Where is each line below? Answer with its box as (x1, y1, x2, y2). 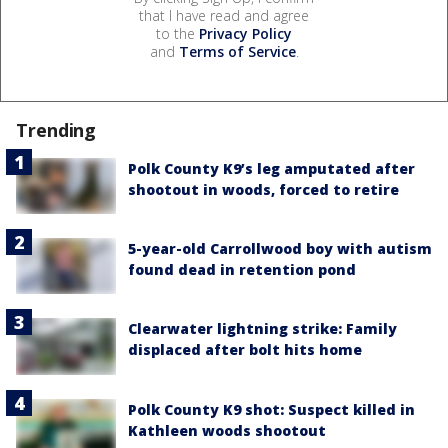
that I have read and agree (139, 5, 309, 25)
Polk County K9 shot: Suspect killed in (128, 399, 415, 419)
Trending (16, 117, 97, 142)
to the (156, 23, 199, 43)
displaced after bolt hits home (128, 340, 362, 360)
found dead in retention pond (128, 260, 356, 280)
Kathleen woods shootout (128, 420, 326, 440)
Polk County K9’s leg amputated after (128, 158, 415, 178)
